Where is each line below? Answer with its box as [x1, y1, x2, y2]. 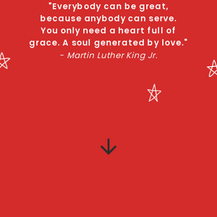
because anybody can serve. [40, 12, 177, 24]
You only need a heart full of [40, 24, 177, 36]
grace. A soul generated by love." [29, 36, 188, 48]
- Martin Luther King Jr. [59, 48, 158, 61]
